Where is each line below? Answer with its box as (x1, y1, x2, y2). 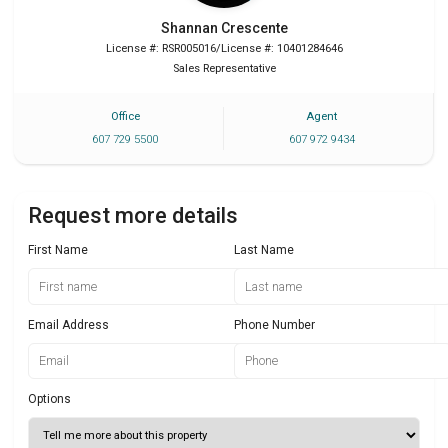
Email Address (28, 317, 109, 332)
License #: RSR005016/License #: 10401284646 (105, 42, 343, 56)
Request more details (28, 203, 238, 229)
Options (28, 392, 71, 407)
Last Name (234, 243, 294, 258)
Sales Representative (172, 62, 276, 76)
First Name (28, 243, 88, 258)
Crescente (220, 19, 288, 36)
